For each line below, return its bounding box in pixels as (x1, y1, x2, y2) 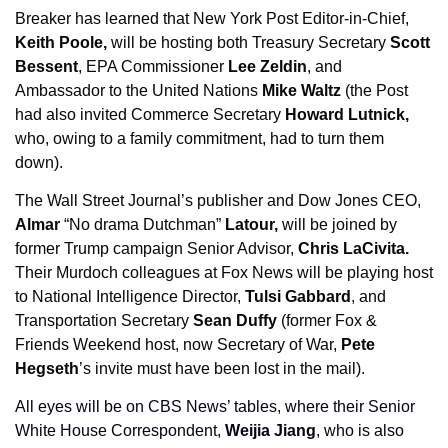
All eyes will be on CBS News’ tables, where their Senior (15, 398, 415, 416)
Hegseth (15, 360, 79, 378)
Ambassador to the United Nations (15, 82, 262, 100)
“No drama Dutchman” (60, 216, 225, 234)
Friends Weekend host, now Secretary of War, (15, 336, 341, 354)
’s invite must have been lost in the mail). (79, 360, 369, 378)
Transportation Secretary (15, 312, 193, 330)
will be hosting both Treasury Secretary (111, 34, 390, 52)
